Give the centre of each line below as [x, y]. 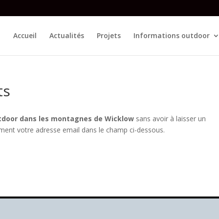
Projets [109, 35]
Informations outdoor [172, 35]
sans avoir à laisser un [170, 118]
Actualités [67, 35]
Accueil [25, 35]
